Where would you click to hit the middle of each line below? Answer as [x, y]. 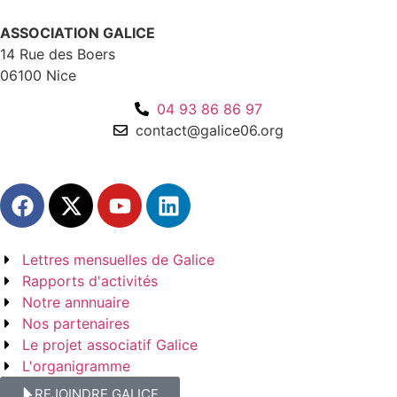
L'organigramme [76, 366]
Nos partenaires [76, 324]
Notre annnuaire [76, 303]
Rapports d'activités [90, 281]
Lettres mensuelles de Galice [118, 260]
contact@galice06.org [210, 131]
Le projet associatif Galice [110, 345]
